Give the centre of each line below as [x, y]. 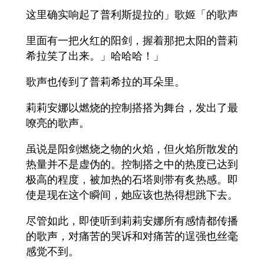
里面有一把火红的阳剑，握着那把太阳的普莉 [132, 40]
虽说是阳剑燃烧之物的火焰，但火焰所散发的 [132, 149]
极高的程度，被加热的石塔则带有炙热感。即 [132, 179]
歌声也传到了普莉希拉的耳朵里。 [105, 82]
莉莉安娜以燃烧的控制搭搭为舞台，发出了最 [132, 108]
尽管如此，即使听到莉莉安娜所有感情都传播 [132, 221]
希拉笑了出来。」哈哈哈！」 [95, 56]
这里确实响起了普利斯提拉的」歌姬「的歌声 [132, 14]
